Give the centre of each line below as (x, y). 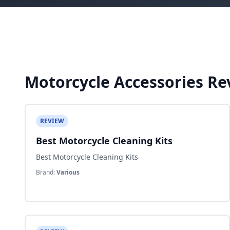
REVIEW (52, 121)
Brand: (46, 172)
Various (68, 172)
